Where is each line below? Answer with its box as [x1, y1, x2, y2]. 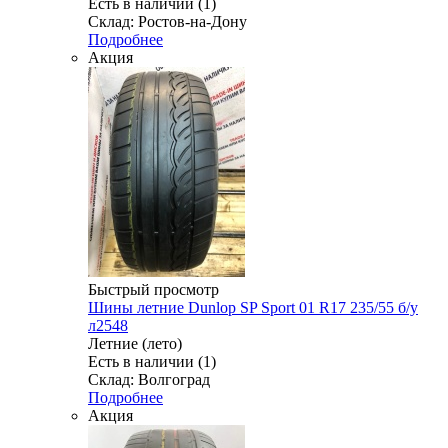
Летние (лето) [88, 335, 182, 353]
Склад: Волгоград [88, 371, 210, 389]
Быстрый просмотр [88, 281, 219, 299]
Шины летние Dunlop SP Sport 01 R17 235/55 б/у [88, 299, 418, 317]
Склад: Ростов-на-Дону [88, 13, 247, 31]
